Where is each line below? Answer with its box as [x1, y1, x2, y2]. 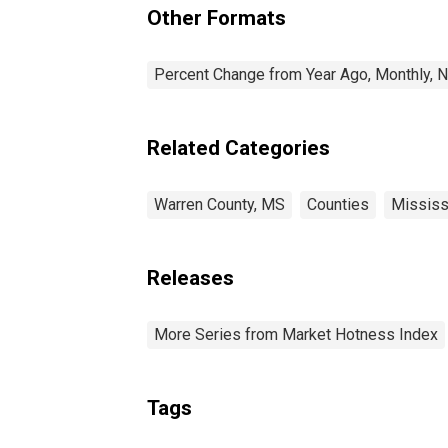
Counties [307, 194, 369, 214]
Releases [147, 265, 234, 290]
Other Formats [147, 5, 286, 30]
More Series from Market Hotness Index [154, 324, 438, 344]
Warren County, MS [154, 194, 285, 214]
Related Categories [147, 135, 330, 160]
